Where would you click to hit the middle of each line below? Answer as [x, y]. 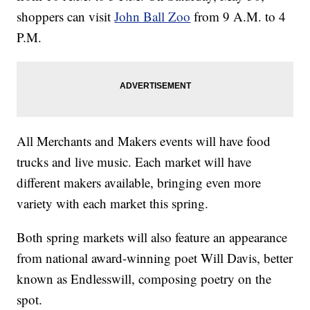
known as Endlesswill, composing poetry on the [144, 279]
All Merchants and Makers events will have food [144, 141]
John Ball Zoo [153, 17]
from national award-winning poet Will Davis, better [155, 258]
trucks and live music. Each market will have [134, 162]
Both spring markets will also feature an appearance [152, 237]
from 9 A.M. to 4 [238, 17]
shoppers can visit [66, 17]
